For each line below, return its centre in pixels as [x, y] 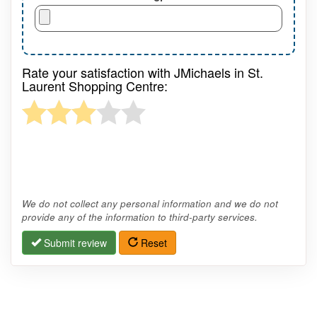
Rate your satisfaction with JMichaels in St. [143, 72]
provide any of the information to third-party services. [140, 217]
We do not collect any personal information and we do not [150, 203]
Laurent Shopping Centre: [95, 85]
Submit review [74, 242]
